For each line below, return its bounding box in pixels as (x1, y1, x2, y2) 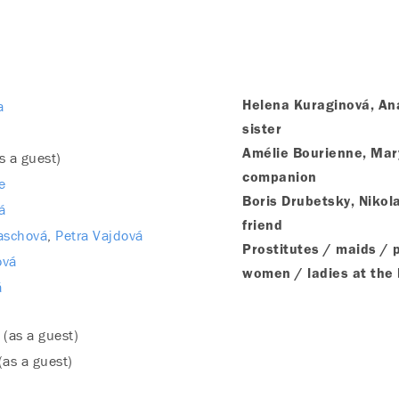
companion (242, 172, 317, 185)
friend (242, 220, 282, 233)
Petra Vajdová (55, 226, 143, 246)
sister (242, 124, 281, 137)
